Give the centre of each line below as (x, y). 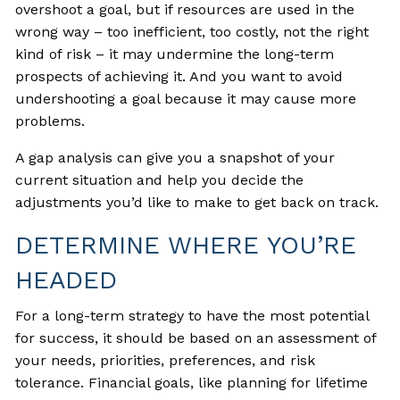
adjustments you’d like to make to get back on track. (197, 203)
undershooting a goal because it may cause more (186, 99)
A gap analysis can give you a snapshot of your (175, 158)
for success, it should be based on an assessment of (196, 338)
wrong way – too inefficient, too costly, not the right (192, 32)
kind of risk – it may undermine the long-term (175, 54)
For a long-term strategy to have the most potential (192, 316)
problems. (50, 121)
